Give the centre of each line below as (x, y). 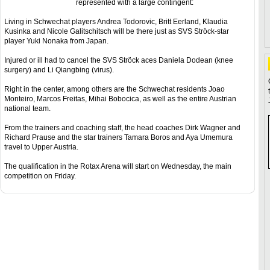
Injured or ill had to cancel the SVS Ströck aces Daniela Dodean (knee (119, 60)
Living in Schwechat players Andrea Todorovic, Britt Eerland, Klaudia (116, 22)
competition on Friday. (40, 176)
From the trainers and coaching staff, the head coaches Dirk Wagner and (122, 128)
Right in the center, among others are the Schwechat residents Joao (115, 89)
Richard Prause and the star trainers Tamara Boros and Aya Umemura (118, 137)
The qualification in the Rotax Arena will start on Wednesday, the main (118, 166)
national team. (27, 108)
